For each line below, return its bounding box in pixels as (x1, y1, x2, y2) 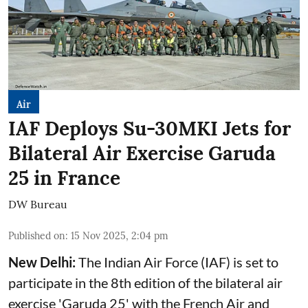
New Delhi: (8, 254, 76, 270)
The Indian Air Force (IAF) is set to (76, 254, 278, 270)
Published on (8, 230, 65, 242)
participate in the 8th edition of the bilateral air (8, 274, 283, 291)
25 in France (8, 166, 120, 190)
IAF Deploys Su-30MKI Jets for (8, 116, 291, 141)
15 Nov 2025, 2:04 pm (71, 230, 168, 242)
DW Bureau (8, 197, 67, 211)
